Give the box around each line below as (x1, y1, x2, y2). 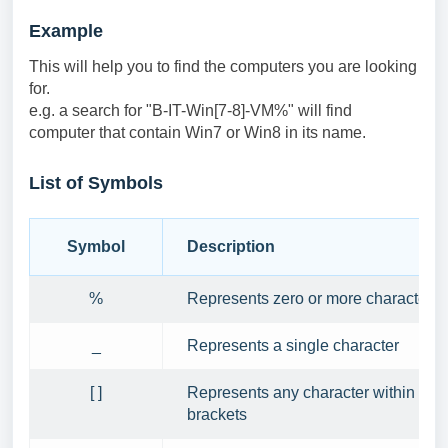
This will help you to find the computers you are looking (29, 58, 417, 75)
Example (29, 21, 103, 41)
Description (187, 238, 275, 255)
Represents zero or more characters (187, 290, 440, 307)
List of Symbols (29, 173, 163, 193)
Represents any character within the (187, 384, 441, 401)
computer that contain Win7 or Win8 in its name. (29, 124, 366, 141)
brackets (187, 406, 247, 423)
